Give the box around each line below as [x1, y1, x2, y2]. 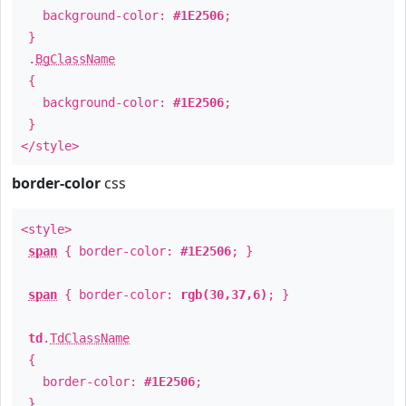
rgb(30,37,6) [180, 287, 267, 302]
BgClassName [35, 52, 115, 66]
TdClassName [50, 331, 130, 345]
